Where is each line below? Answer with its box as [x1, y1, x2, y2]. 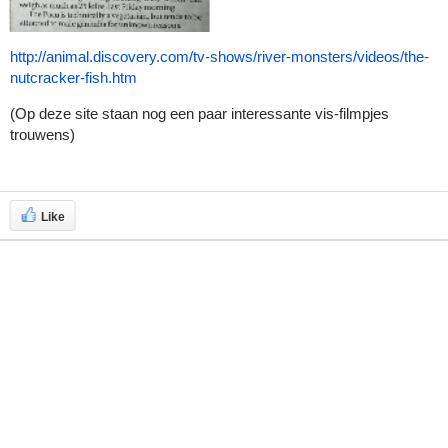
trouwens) [9, 126, 75, 143]
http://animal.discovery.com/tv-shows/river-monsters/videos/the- [9, 48, 429, 65]
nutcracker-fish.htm [9, 69, 137, 86]
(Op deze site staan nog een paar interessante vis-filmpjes [9, 105, 389, 122]
